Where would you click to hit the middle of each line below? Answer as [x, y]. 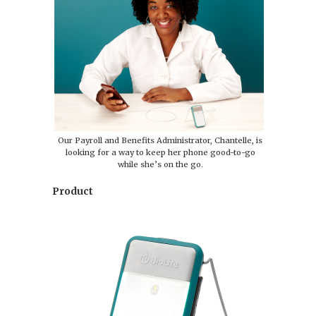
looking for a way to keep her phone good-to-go [160, 152]
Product [73, 191]
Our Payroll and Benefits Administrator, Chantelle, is [160, 140]
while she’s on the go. [160, 164]
